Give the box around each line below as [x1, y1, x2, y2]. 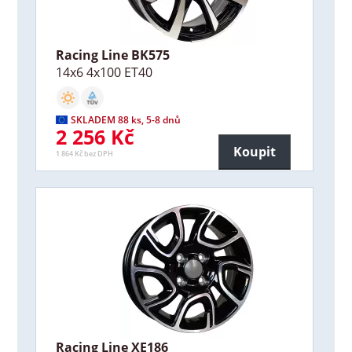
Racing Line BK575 [55, 46, 170, 64]
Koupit [233, 142, 277, 160]
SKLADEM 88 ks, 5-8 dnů [71, 113, 181, 127]
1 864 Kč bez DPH [56, 148, 114, 159]
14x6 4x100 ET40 [55, 63, 152, 81]
